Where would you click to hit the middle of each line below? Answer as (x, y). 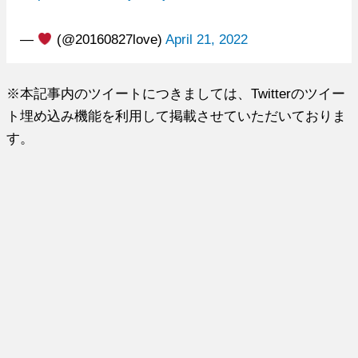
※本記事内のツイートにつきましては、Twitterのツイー (176, 94)
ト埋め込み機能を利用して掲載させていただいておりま (177, 116)
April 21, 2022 (206, 39)
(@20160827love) (109, 39)
